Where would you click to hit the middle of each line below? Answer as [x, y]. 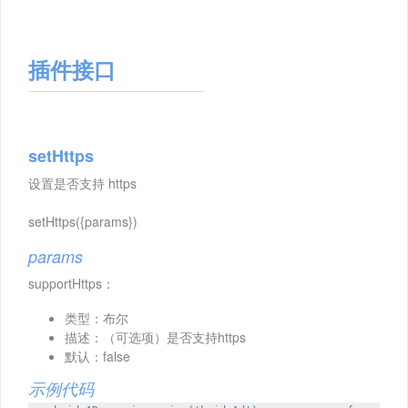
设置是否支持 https [82, 184]
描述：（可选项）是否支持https [155, 337]
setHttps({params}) [83, 222]
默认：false [97, 357]
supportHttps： [71, 284]
